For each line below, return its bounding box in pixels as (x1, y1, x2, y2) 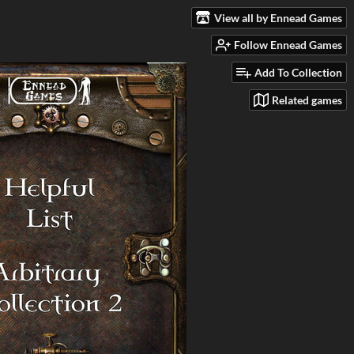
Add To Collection (254, 66, 342, 80)
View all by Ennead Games (214, 10, 342, 24)
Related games (272, 92, 342, 107)
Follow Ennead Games (234, 38, 342, 52)
